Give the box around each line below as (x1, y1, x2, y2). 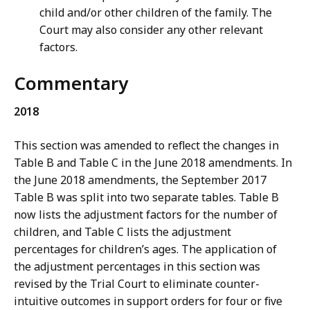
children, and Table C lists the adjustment (14, 224, 231, 240)
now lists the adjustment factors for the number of (14, 207, 277, 223)
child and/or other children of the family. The (39, 5, 272, 21)
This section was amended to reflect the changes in (14, 138, 279, 154)
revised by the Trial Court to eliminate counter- (14, 276, 259, 292)
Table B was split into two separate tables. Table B (14, 190, 279, 206)
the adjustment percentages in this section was (14, 259, 260, 275)
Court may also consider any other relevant (39, 22, 263, 38)
